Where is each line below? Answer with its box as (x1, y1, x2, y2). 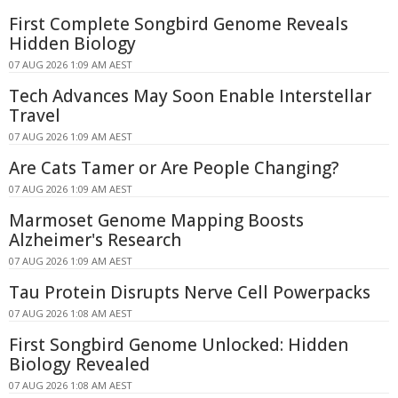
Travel (9, 104, 60, 128)
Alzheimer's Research (9, 228, 181, 252)
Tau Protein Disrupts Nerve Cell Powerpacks (9, 281, 370, 305)
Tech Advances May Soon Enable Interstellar (9, 84, 371, 108)
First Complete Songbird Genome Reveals (9, 12, 348, 36)
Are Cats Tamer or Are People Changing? (9, 156, 338, 180)
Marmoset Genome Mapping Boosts (9, 209, 304, 233)
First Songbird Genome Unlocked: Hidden (9, 333, 348, 357)
